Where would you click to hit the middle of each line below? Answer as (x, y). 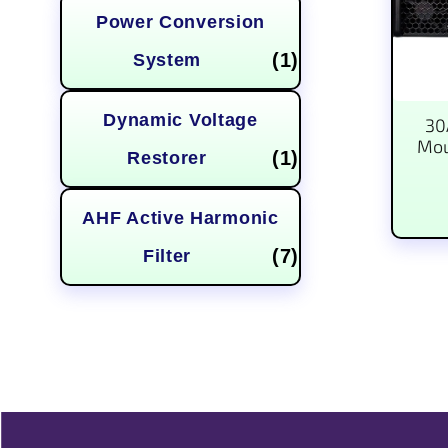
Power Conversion (180, 22)
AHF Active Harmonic (180, 218)
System (167, 60)
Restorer (167, 158)
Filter (167, 256)
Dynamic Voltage (180, 120)
